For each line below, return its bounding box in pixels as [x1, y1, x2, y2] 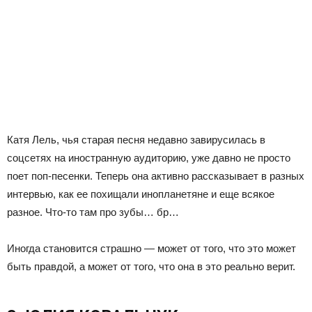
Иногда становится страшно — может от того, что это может [7, 242, 296, 255]
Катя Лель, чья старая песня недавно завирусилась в [7, 134, 265, 146]
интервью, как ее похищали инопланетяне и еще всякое [7, 188, 274, 201]
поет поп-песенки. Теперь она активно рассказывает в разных [7, 170, 304, 182]
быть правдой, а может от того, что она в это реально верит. [7, 260, 295, 273]
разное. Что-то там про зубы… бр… [7, 206, 179, 219]
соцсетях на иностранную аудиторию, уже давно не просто [7, 152, 290, 164]
